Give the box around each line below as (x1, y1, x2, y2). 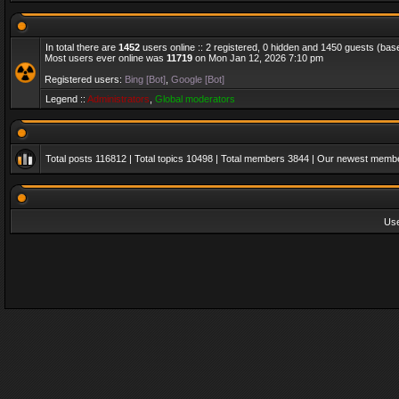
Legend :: (45, 94, 87, 104)
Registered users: (45, 74, 125, 85)
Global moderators (155, 94, 235, 104)
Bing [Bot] (125, 74, 166, 85)
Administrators (87, 94, 150, 104)
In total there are (45, 42, 118, 53)
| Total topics (126, 153, 186, 164)
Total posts (45, 153, 95, 164)
